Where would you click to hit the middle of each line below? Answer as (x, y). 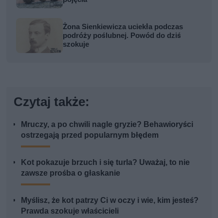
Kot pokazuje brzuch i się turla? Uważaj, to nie (106, 163)
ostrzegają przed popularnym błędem (90, 135)
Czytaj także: (52, 102)
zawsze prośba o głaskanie (71, 173)
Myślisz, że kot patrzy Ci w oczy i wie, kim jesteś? (110, 200)
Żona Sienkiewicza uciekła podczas (123, 27)
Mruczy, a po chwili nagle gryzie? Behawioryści (107, 125)
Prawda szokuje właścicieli (70, 211)
